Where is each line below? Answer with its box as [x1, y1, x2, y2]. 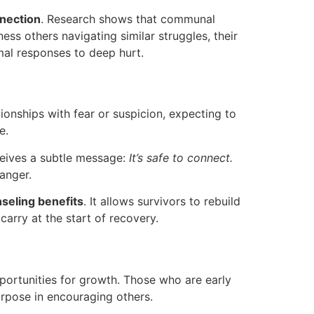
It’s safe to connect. [129, 150, 233, 165]
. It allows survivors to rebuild [83, 194, 240, 209]
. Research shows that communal [41, 12, 215, 27]
